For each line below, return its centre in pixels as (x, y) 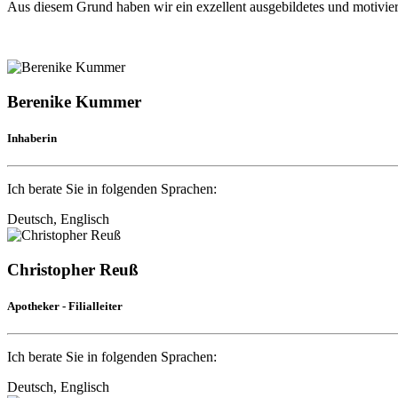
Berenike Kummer (74, 101)
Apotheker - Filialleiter (65, 306)
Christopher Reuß (73, 269)
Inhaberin (32, 138)
